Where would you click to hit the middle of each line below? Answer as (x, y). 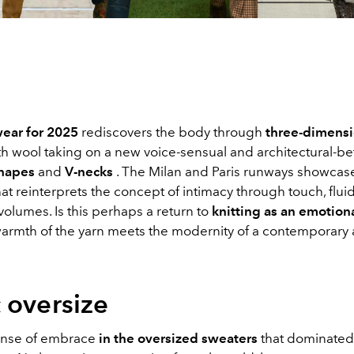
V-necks (89, 172)
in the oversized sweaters (178, 339)
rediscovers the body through (172, 132)
